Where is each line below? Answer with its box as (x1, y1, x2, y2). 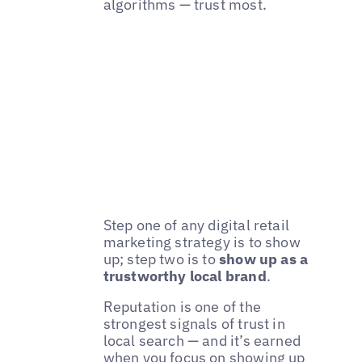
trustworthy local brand (103, 266, 267, 285)
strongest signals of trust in (103, 314, 285, 333)
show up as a (219, 249, 309, 268)
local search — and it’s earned (103, 330, 301, 350)
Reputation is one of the (103, 297, 261, 316)
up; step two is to (103, 249, 220, 268)
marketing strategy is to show (103, 232, 301, 251)
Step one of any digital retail (103, 215, 290, 234)
